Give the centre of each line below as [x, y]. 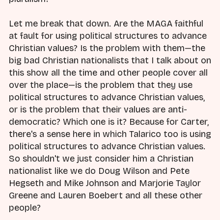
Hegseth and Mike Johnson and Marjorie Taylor [105, 183]
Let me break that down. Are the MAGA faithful [106, 23]
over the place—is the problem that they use [101, 85]
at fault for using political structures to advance [108, 36]
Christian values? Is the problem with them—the [107, 48]
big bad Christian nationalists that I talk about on [110, 60]
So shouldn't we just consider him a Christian [101, 158]
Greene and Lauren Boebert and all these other [106, 195]
